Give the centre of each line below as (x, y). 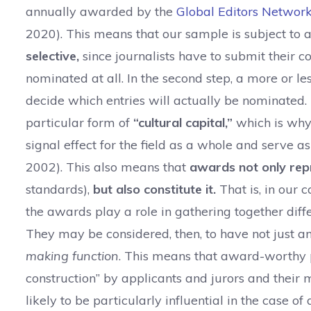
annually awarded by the (101, 11)
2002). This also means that (108, 167)
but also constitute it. (154, 189)
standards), (59, 189)
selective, (52, 56)
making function (72, 256)
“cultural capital (179, 123)
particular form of (79, 123)
